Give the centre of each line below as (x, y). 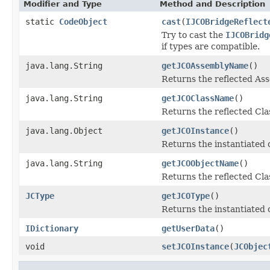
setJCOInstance (195, 246)
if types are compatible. (211, 46)
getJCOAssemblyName (205, 65)
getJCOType (186, 196)
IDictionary (52, 228)
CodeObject (83, 21)
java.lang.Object (64, 130)
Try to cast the (193, 35)
